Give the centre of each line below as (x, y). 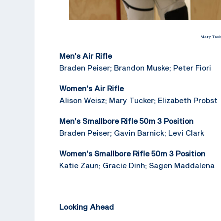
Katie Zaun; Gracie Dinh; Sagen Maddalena (137, 165)
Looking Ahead (87, 206)
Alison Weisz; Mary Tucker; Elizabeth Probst (138, 100)
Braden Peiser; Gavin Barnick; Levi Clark (132, 132)
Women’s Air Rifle (92, 88)
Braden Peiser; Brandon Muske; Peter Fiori (135, 67)
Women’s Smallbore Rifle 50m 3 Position (132, 153)
